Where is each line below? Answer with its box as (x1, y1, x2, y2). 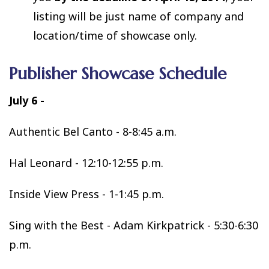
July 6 (9, 93, 37, 107)
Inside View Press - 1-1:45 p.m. (9, 187, 164, 201)
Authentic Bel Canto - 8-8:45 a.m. (9, 124, 177, 139)
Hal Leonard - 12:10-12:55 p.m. (9, 156, 163, 170)
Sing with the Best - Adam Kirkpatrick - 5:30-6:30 (9, 218, 258, 232)
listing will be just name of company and (33, 9, 244, 23)
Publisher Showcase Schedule (9, 63, 226, 84)
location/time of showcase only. (33, 28, 200, 43)
